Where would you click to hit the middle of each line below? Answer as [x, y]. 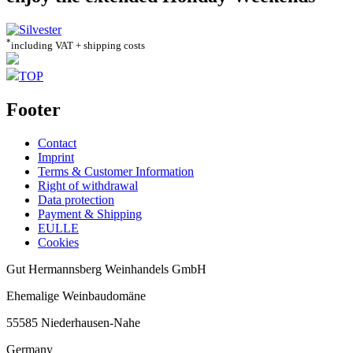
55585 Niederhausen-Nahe [73, 323]
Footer [33, 110]
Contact [57, 143]
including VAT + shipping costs [78, 46]
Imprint [56, 158]
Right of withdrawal [88, 186]
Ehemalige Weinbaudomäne [76, 296]
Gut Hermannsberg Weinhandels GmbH [106, 269]
